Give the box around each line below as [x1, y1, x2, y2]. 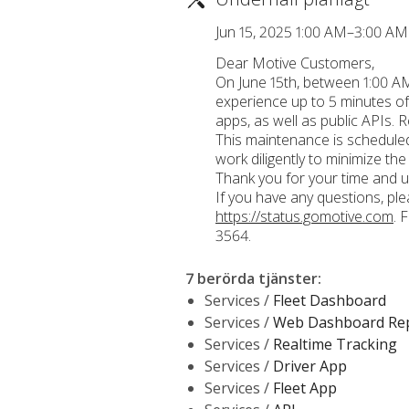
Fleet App [273, 378, 337, 398]
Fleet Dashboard [273, 290, 386, 310]
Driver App [273, 356, 347, 376]
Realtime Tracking [273, 334, 397, 354]
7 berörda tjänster [186, 268, 318, 288]
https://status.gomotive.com [215, 206, 393, 226]
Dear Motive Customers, [215, 53, 374, 73]
